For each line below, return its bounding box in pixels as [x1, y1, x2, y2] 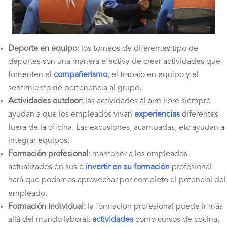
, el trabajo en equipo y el [107, 70, 199, 79]
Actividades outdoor [8, 97, 81, 105]
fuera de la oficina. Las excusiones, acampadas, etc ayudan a [8, 123, 224, 132]
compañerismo [54, 70, 107, 79]
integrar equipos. [8, 136, 69, 145]
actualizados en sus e [8, 163, 84, 171]
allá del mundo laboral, [8, 215, 92, 224]
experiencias [134, 110, 180, 119]
